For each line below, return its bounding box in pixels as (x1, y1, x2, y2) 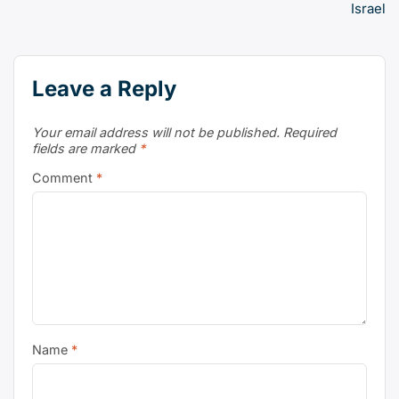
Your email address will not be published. (32, 125, 280, 140)
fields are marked (32, 141, 139, 156)
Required (283, 125, 337, 140)
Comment (32, 170, 96, 185)
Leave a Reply (32, 76, 176, 102)
